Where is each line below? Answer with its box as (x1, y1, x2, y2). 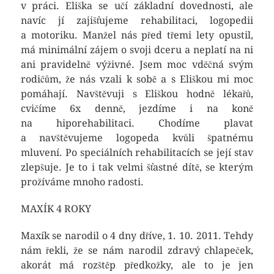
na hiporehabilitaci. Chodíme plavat (20, 117, 254, 129)
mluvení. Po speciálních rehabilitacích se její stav (20, 147, 254, 158)
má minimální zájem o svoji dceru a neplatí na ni (20, 44, 254, 56)
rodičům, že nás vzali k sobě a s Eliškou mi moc (20, 73, 254, 85)
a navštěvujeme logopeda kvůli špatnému (20, 132, 254, 144)
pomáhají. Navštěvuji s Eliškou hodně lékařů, (20, 88, 254, 100)
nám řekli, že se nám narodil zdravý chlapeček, (20, 245, 254, 256)
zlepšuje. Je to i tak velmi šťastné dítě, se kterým (20, 161, 254, 173)
